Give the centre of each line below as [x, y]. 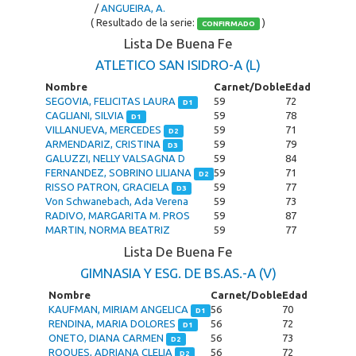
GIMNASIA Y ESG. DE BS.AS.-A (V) [178, 273]
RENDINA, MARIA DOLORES [113, 323]
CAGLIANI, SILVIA [86, 115]
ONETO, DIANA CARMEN [107, 338]
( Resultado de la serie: [144, 22]
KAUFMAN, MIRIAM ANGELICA [120, 309]
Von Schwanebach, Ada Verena [117, 201]
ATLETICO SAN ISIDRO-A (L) [178, 65]
